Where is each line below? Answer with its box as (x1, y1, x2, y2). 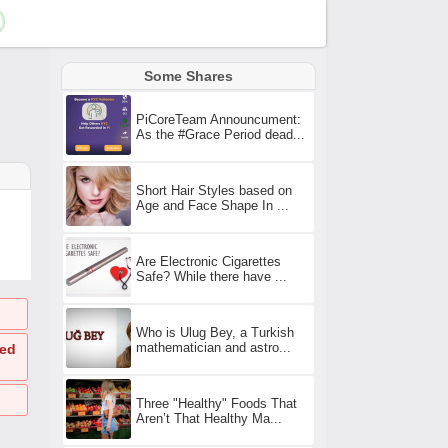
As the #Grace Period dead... (136, 126, 305, 142)
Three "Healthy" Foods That (136, 395, 297, 411)
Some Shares (144, 68, 233, 84)
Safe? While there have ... (136, 268, 287, 284)
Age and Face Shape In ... (136, 197, 289, 213)
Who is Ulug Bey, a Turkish (136, 324, 294, 340)
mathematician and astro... (136, 339, 291, 355)
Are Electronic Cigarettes (136, 253, 281, 269)
